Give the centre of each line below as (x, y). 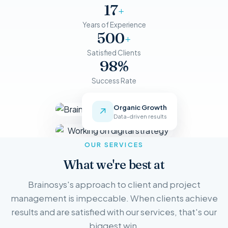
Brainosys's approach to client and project (114, 185)
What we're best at (114, 165)
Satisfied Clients (114, 53)
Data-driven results (140, 115)
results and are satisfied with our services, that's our (114, 212)
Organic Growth (140, 105)
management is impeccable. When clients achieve (114, 198)
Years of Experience (114, 25)
